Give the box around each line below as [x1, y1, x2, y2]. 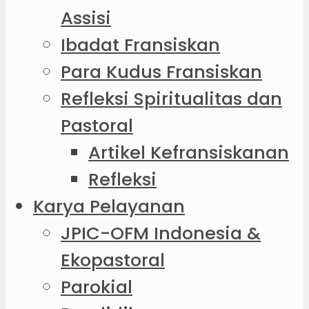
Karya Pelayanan [33, 194, 185, 219]
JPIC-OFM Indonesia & [61, 221, 261, 246]
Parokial [61, 275, 132, 300]
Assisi [61, 6, 111, 31]
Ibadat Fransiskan [61, 32, 220, 58]
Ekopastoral [61, 248, 165, 273]
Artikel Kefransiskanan [88, 140, 289, 166]
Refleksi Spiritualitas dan [61, 86, 282, 112]
